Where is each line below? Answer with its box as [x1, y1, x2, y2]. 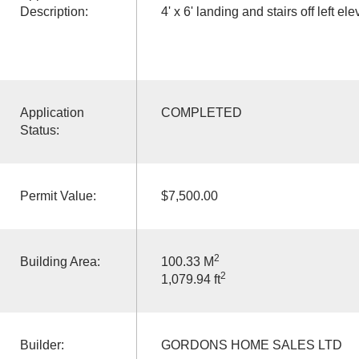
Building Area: [19, 254, 100, 268]
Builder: [19, 337, 64, 352]
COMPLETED [160, 105, 242, 119]
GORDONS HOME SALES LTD [160, 337, 342, 352]
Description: [19, 4, 88, 18]
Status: [19, 123, 59, 137]
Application [19, 105, 84, 119]
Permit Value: [19, 188, 96, 203]
